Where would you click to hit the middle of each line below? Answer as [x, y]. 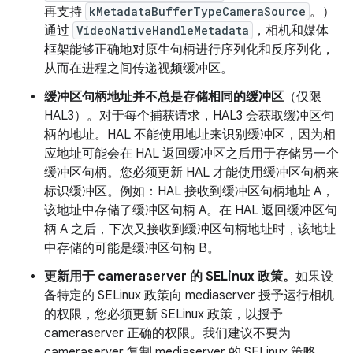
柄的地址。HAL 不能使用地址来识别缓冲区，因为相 [190, 135]
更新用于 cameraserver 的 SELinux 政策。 [170, 277]
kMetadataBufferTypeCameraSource [197, 12]
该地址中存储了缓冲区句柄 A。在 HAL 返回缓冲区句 [191, 211]
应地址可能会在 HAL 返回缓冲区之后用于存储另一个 [191, 154]
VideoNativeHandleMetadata [163, 31]
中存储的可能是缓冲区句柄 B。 [132, 249]
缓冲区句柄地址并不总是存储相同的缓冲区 [164, 97]
